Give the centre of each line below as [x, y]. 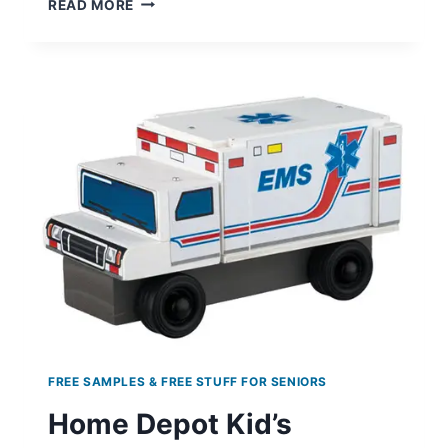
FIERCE [159, 20]
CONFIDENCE [181, 41]
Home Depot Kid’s [170, 424]
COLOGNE [169, 62]
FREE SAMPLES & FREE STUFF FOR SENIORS [188, 382]
